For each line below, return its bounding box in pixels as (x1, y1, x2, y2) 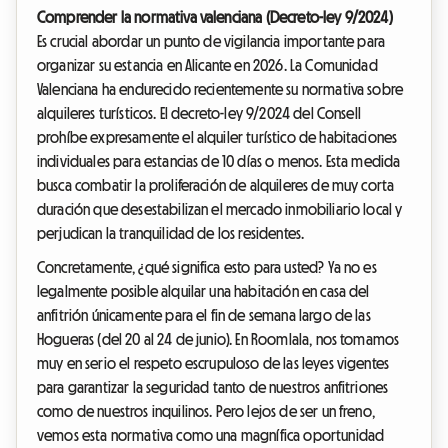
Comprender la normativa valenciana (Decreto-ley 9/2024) (37, 9, 393, 26)
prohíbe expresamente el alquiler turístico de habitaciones (37, 129, 398, 146)
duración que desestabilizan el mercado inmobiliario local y (37, 201, 403, 218)
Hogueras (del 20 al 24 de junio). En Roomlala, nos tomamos (37, 331, 400, 348)
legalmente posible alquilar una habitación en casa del (37, 283, 370, 300)
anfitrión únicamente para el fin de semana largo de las (37, 307, 371, 324)
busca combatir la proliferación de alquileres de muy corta (37, 177, 395, 194)
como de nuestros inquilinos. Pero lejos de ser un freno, (37, 403, 375, 420)
